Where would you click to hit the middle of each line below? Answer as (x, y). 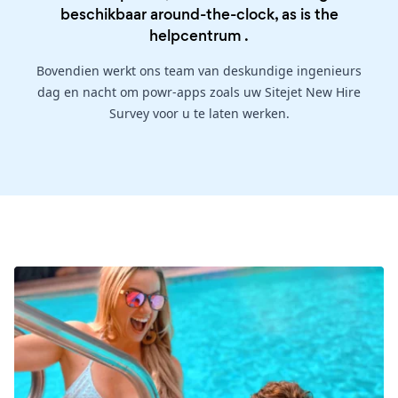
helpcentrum (195, 36)
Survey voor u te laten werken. (199, 114)
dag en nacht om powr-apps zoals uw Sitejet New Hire (199, 92)
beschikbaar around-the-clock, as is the (199, 15)
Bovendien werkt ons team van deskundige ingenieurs (199, 71)
